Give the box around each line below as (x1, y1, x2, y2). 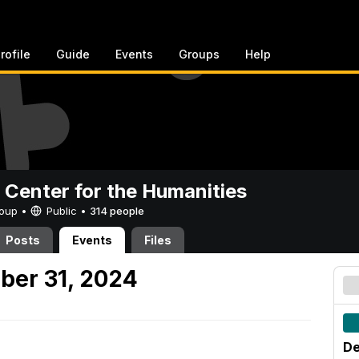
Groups (179, 47, 220, 61)
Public (43, 204, 80, 217)
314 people (90, 204, 144, 217)
